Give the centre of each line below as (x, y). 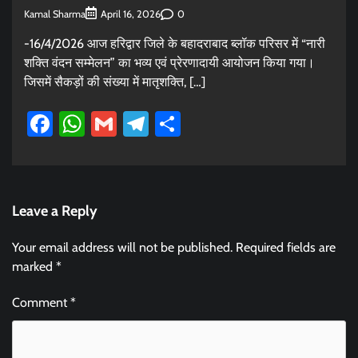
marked (34, 267)
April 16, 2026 (131, 14)
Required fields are (286, 248)
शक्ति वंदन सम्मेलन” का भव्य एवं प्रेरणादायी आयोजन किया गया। (169, 63)
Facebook (104, 124)
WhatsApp (141, 124)
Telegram (198, 124)
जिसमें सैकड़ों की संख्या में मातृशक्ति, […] (115, 82)
